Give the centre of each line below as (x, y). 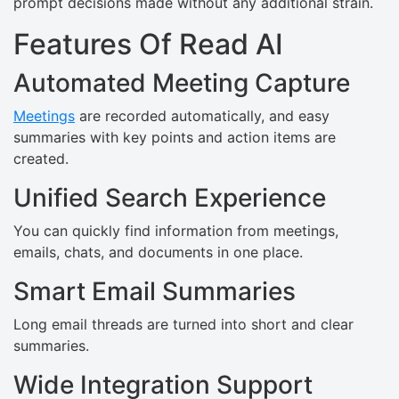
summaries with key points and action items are (175, 138)
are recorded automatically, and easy (202, 116)
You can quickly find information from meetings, (176, 231)
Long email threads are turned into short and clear (183, 325)
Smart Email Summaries (155, 292)
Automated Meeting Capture (182, 83)
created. (41, 159)
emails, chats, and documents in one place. (158, 252)
